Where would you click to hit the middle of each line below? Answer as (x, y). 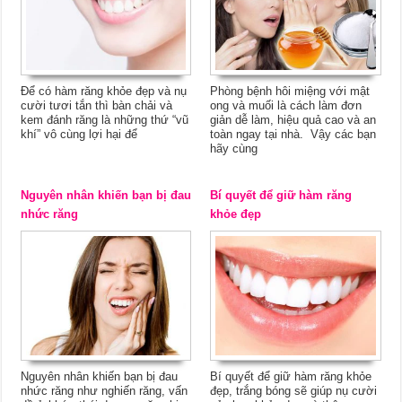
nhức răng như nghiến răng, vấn (105, 391)
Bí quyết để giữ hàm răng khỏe (291, 377)
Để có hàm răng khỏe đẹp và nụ (104, 91)
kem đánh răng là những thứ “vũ (105, 119)
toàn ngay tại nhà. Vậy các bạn (293, 134)
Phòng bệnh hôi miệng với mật (290, 91)
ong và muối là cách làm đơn (286, 105)
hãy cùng (234, 148)
